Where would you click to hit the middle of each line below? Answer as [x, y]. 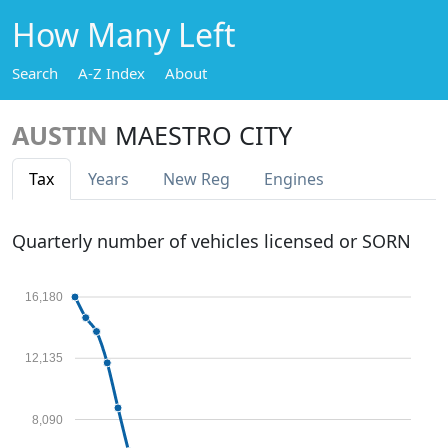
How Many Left [124, 34]
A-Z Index [111, 73]
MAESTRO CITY [203, 135]
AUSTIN [60, 135]
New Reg [196, 179]
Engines [294, 179]
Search [35, 73]
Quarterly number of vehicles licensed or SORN [211, 241]
